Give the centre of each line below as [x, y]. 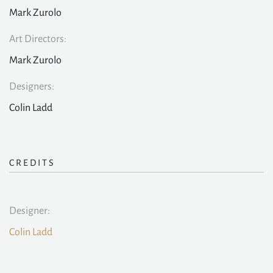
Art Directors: [38, 39]
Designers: [32, 87]
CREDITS [32, 163]
